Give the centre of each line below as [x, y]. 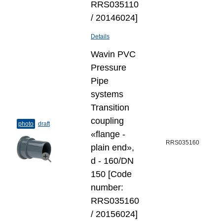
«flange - [108, 134]
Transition [110, 108]
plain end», [112, 147]
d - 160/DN [112, 161]
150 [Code [111, 174]
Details [100, 37]
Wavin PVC [113, 54]
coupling [107, 121]
